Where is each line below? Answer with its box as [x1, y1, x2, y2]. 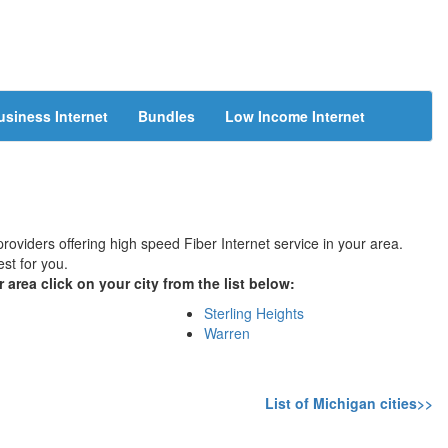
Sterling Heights [204, 303, 305, 323]
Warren [204, 323, 251, 343]
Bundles [138, 106, 195, 126]
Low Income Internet [225, 106, 365, 126]
